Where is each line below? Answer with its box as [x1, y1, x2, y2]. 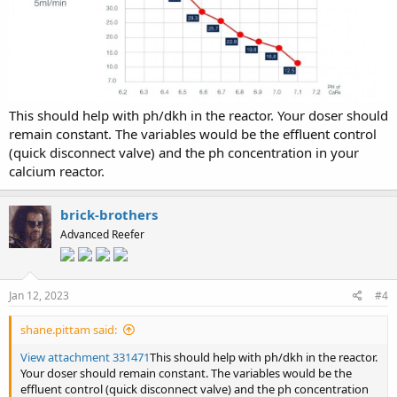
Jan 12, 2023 [9, 288, 69, 304]
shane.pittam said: [20, 322, 117, 339]
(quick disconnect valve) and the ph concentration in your [9, 144, 359, 162]
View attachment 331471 [20, 349, 150, 366]
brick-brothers [60, 206, 158, 224]
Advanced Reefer [60, 227, 144, 243]
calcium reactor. [9, 162, 105, 181]
